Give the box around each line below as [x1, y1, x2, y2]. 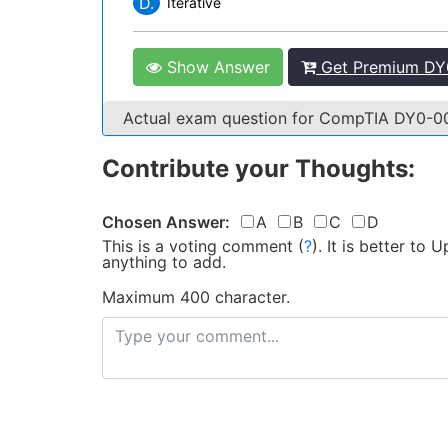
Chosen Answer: [102, 212, 230, 232]
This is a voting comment [102, 236, 293, 256]
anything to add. [102, 252, 226, 272]
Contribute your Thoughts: [102, 154, 415, 183]
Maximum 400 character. [102, 287, 290, 307]
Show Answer [162, 57, 270, 77]
